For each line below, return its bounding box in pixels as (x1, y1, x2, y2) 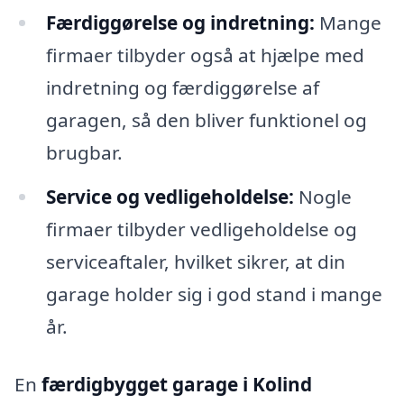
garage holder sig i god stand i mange (45, 281, 382, 308)
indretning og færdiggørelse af (45, 74, 319, 100)
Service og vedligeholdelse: (45, 184, 294, 210)
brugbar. (45, 139, 123, 165)
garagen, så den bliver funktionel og (45, 106, 367, 133)
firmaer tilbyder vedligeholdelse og (45, 216, 357, 243)
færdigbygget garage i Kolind (41, 372, 312, 398)
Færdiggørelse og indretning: (45, 9, 315, 35)
